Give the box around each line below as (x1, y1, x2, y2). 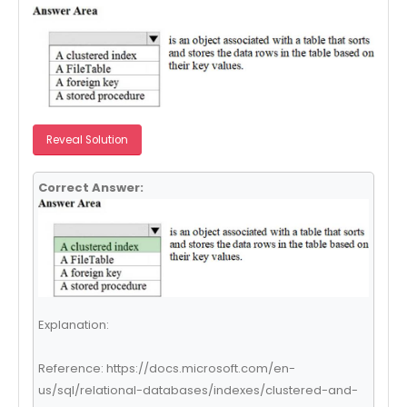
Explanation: (37, 316, 109, 334)
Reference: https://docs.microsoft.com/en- (37, 360, 295, 378)
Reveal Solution (45, 132, 128, 147)
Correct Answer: (37, 179, 144, 197)
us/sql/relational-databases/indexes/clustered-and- (37, 382, 358, 400)
